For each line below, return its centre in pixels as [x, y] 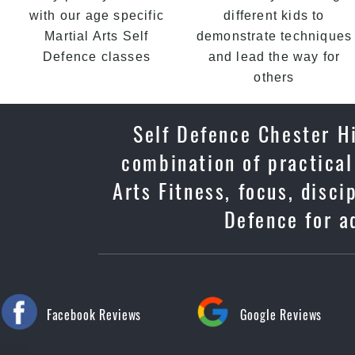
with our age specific [97, 15]
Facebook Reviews [94, 315]
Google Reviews [281, 315]
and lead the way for [274, 57]
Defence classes [97, 57]
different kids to [274, 15]
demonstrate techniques [274, 36]
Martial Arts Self [97, 36]
